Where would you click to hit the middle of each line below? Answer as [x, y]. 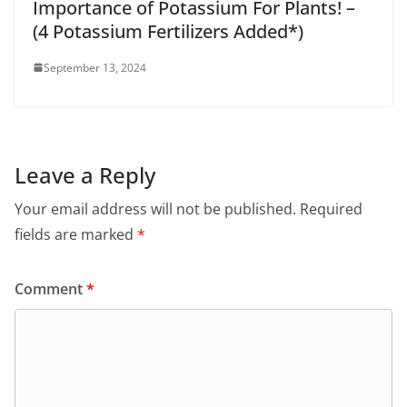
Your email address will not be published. [155, 208]
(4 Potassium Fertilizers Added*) [168, 31]
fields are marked [76, 234]
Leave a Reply [85, 174]
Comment [50, 288]
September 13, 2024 [95, 67]
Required [331, 208]
